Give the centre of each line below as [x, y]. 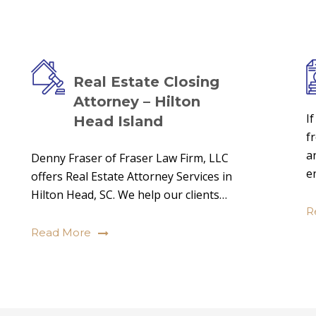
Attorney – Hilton [137, 102]
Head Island [118, 121]
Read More [61, 232]
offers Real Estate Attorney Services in [132, 176]
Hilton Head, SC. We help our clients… [129, 195]
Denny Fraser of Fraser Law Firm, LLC [130, 158]
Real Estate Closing [146, 82]
